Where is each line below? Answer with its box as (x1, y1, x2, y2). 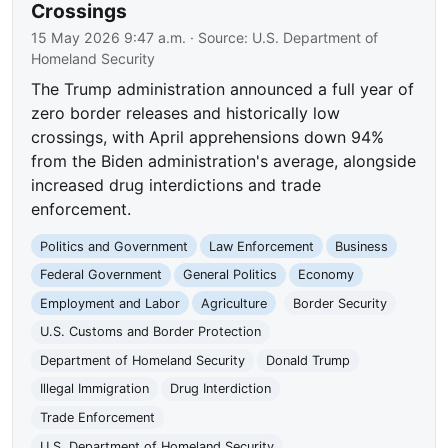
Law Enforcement (208, 238, 314, 254)
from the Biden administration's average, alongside (31, 151, 417, 172)
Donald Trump (265, 352, 350, 368)
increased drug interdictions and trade (31, 175, 322, 196)
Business (334, 238, 388, 254)
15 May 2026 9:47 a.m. (31, 29, 187, 47)
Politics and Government (40, 238, 189, 254)
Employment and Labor (40, 295, 181, 311)
